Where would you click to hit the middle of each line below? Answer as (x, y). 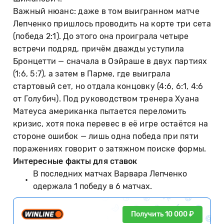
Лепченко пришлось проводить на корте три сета (112, 23)
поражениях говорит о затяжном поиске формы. (110, 148)
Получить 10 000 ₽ (162, 214)
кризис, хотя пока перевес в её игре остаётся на (111, 123)
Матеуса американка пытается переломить (100, 111)
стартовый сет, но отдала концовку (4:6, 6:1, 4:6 (108, 86)
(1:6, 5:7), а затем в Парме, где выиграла (92, 73)
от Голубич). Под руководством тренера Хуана (106, 98)
